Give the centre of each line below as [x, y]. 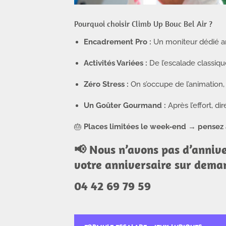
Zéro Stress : [106, 84]
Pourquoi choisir [103, 24]
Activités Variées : [116, 63]
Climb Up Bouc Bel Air [169, 24]
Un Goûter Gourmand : [125, 105]
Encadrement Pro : [118, 41]
